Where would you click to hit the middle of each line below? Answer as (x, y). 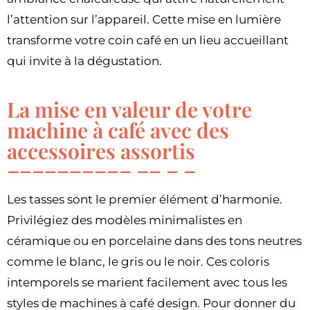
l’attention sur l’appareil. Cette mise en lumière (144, 19)
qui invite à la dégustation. (84, 61)
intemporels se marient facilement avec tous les (147, 282)
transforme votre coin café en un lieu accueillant (148, 40)
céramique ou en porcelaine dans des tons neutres (154, 240)
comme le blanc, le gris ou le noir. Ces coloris (138, 261)
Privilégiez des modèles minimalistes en (125, 220)
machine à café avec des (118, 130)
